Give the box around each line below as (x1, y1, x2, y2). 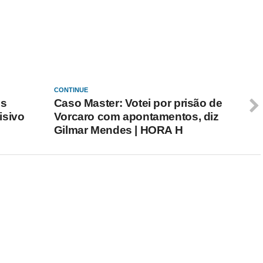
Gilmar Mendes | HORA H (53, 124, 183, 136)
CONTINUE (53, 86, 88, 93)
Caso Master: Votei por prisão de (53, 97, 222, 109)
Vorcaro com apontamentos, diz (53, 110, 219, 123)
